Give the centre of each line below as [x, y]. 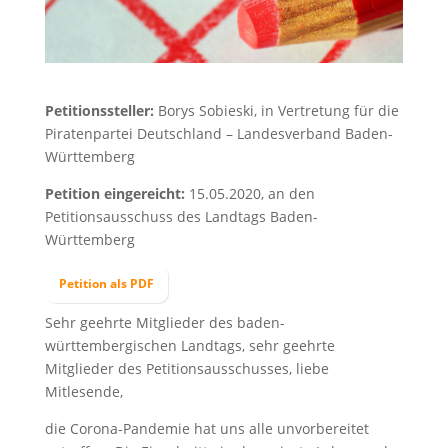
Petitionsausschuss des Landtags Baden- [181, 216]
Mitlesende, [83, 391]
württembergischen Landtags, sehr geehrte [189, 345]
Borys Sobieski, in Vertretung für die [276, 110]
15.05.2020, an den [249, 193]
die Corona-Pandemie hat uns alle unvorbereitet [206, 428]
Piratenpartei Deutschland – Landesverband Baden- [218, 133]
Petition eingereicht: [114, 193]
